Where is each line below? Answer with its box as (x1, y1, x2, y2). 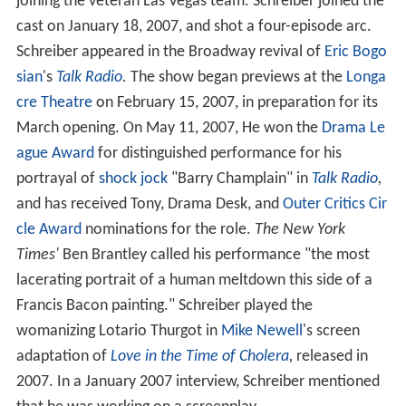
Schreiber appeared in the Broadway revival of (15, 43, 324, 62)
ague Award (15, 145, 94, 163)
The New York (254, 221, 345, 239)
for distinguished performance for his (93, 145, 342, 163)
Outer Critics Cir (282, 196, 387, 214)
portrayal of (15, 170, 99, 188)
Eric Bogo (324, 43, 387, 62)
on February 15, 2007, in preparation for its (92, 94, 378, 112)
